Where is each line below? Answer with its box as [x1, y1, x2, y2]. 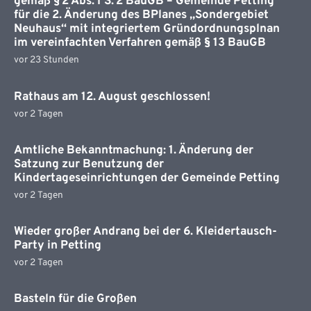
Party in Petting [13, 238, 101, 254]
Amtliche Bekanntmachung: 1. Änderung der [13, 142, 253, 158]
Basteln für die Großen [13, 292, 137, 308]
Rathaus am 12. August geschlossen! [13, 89, 210, 105]
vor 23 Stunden [13, 54, 79, 67]
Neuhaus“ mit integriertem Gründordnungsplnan [13, 22, 280, 37]
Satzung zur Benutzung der [13, 156, 164, 172]
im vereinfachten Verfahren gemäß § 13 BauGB [13, 35, 266, 51]
